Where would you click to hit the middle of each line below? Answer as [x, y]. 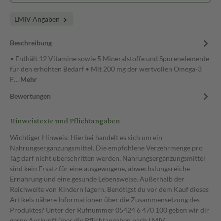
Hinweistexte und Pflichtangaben [65, 121]
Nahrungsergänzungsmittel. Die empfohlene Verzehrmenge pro [106, 148]
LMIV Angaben [38, 19]
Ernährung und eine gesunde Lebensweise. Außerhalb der [97, 179]
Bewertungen [30, 96]
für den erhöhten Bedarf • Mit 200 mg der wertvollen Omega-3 [106, 69]
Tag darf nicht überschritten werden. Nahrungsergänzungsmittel [108, 158]
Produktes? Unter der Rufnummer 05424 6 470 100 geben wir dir [110, 210]
